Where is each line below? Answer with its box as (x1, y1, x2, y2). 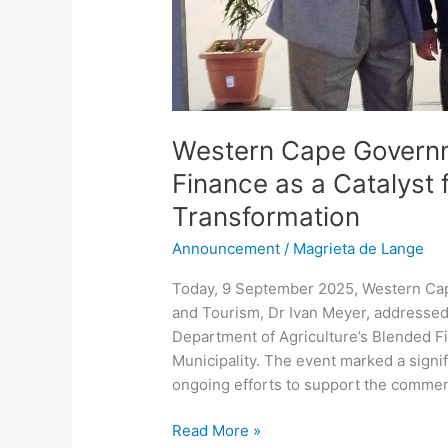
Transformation (172, 200, 361, 232)
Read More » (172, 421, 262, 441)
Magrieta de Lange (293, 238, 425, 258)
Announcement (172, 238, 281, 258)
